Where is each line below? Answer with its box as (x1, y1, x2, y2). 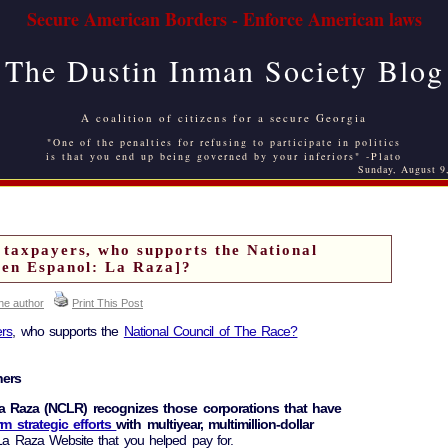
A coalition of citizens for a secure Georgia (81, 110, 367, 125)
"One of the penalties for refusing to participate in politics (47, 135, 401, 149)
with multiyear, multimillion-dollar (116, 416, 314, 433)
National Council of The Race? (123, 323, 298, 340)
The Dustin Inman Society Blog (4, 50, 444, 90)
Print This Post (72, 297, 143, 309)
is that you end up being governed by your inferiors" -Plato (46, 149, 402, 163)
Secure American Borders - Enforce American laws (26, 6, 422, 32)
